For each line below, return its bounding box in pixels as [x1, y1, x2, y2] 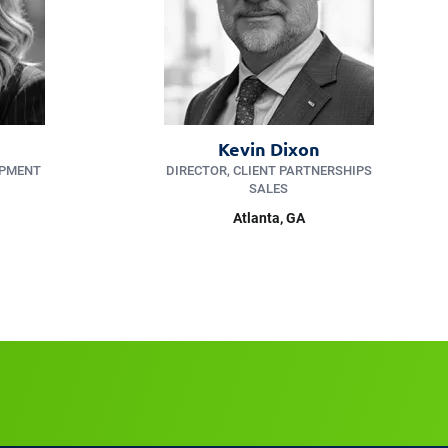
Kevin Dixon [217, 136, 320, 160]
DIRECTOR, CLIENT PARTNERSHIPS [165, 162, 372, 178]
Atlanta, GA [232, 209, 305, 226]
